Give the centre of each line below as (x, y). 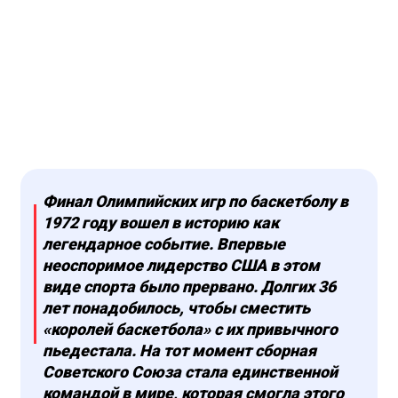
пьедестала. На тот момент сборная (179, 351)
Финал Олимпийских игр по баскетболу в (195, 202)
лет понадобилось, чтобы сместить (176, 308)
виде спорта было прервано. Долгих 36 (189, 287)
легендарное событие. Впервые (164, 244)
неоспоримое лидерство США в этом (181, 266)
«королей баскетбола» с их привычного (190, 330)
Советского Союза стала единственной (190, 372)
